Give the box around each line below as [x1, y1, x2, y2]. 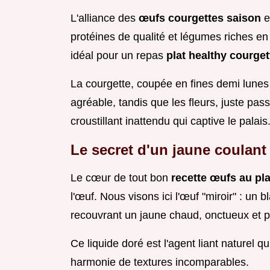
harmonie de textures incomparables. [71, 256, 249, 269]
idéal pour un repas [71, 49, 166, 62]
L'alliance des [71, 12, 139, 25]
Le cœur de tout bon [71, 172, 171, 184]
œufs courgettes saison [139, 12, 264, 25]
